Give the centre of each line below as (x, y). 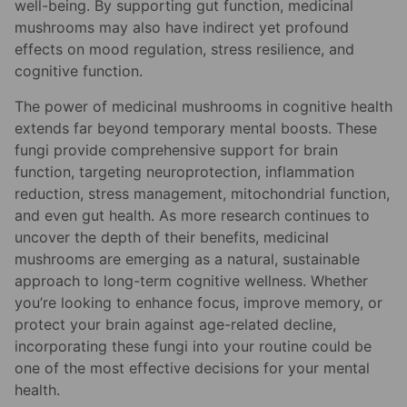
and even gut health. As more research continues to (192, 215)
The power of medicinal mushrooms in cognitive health (203, 106)
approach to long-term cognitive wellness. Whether (191, 280)
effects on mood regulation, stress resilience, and (184, 50)
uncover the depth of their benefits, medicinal (172, 237)
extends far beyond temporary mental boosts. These (196, 128)
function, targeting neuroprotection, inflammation (184, 171)
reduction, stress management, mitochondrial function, (202, 193)
